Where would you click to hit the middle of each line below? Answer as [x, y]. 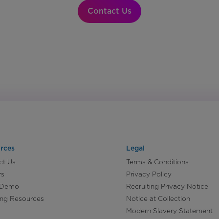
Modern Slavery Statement [169, 211]
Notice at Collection [158, 199]
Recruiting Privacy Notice [167, 186]
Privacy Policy [149, 174]
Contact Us [109, 11]
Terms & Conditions [157, 162]
